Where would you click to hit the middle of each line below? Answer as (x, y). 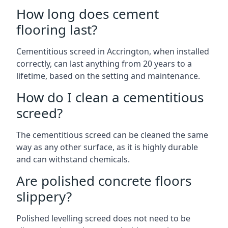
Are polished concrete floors (104, 181)
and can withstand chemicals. (73, 159)
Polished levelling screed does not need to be (103, 218)
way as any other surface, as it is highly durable (107, 147)
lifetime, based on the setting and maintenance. (108, 76)
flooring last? (57, 30)
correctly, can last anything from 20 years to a (104, 64)
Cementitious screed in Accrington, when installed (113, 51)
